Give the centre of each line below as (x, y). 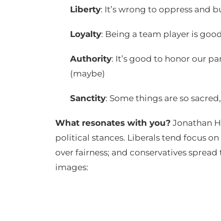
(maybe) (88, 73)
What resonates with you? (113, 123)
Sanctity (88, 98)
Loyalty (86, 34)
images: (72, 167)
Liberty (85, 9)
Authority (91, 58)
